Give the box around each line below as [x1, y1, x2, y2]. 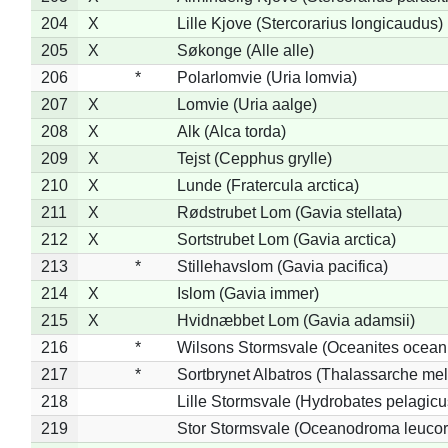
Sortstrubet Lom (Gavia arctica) [176, 230, 396, 248]
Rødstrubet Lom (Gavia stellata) [176, 203, 402, 221]
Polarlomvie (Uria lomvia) [176, 68, 357, 86]
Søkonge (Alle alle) [176, 41, 314, 59]
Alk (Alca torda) [176, 122, 286, 140]
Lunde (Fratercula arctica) [176, 176, 359, 194]
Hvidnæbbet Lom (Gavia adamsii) [176, 311, 415, 329]
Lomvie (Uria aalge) [176, 95, 317, 113]
